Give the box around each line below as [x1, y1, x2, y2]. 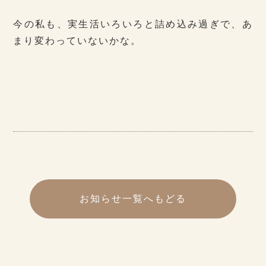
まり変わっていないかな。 [13, 35, 142, 46]
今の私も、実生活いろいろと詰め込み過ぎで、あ [13, 18, 253, 29]
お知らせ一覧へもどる [80, 193, 186, 204]
